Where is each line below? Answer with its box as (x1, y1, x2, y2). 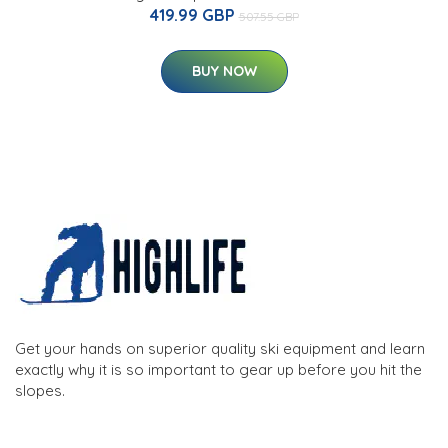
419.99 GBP (149, 4, 239, 25)
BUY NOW (191, 61, 257, 80)
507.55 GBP (238, 8, 299, 24)
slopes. (15, 380, 65, 400)
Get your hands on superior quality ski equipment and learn (15, 338, 425, 358)
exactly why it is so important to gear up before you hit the (15, 359, 422, 379)
